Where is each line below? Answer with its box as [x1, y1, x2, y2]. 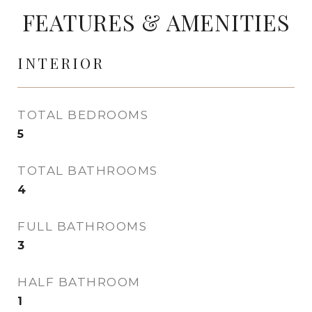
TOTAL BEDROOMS [17, 108, 148, 122]
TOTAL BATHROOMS [17, 164, 158, 178]
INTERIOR [17, 53, 104, 72]
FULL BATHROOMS [17, 219, 147, 233]
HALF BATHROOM [17, 275, 141, 289]
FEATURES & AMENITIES [22, 7, 290, 37]
